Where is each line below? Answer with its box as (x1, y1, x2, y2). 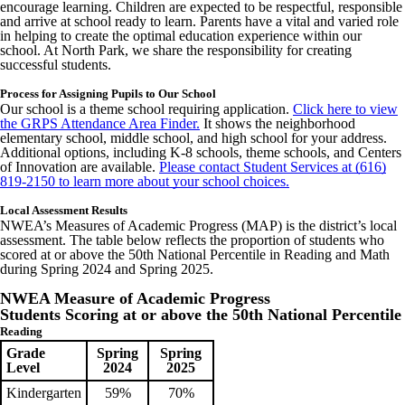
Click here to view (293, 100, 398, 117)
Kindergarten (6, 384, 81, 400)
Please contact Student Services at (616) (159, 158, 386, 174)
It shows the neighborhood (200, 115, 355, 131)
